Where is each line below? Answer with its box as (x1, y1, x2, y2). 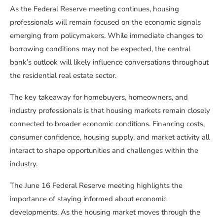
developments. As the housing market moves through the (10, 207, 200, 218)
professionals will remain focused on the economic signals (10, 17, 201, 28)
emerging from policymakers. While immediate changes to (10, 31, 203, 41)
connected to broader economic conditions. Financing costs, (10, 119, 205, 129)
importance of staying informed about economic (10, 194, 167, 204)
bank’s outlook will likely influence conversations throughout (10, 57, 209, 68)
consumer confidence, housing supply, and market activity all (10, 132, 210, 143)
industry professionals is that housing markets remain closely (10, 106, 210, 116)
